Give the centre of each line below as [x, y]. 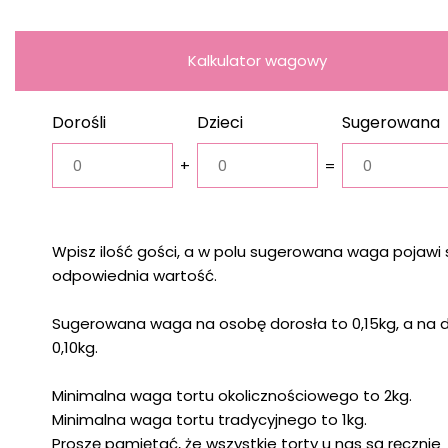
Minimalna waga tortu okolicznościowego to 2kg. [231, 396]
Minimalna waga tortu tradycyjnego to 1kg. [209, 420]
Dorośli [78, 123]
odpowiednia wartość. [134, 276]
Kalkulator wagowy [258, 61]
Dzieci [220, 123]
